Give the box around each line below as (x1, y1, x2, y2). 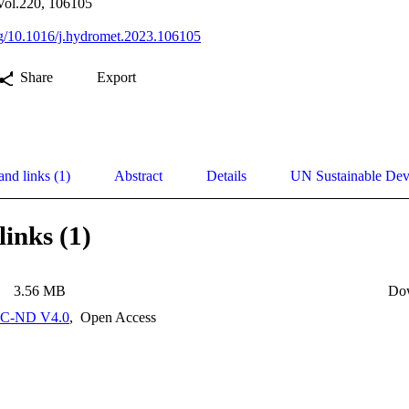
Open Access (77, 309, 156, 326)
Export (97, 69, 136, 86)
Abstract (114, 168, 163, 184)
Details (206, 168, 246, 184)
